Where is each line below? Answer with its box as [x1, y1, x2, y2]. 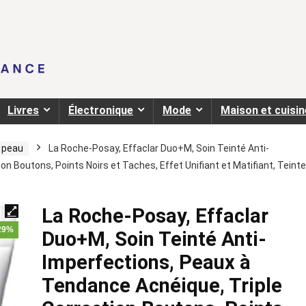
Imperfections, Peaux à [41, 251, 251, 275]
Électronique [68, 104, 133, 117]
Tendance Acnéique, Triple [41, 274, 282, 298]
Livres [8, 104, 39, 117]
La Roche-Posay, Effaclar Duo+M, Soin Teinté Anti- [48, 143, 269, 154]
